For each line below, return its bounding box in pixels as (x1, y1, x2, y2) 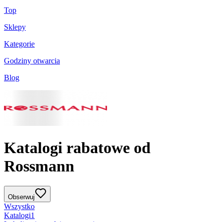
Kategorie (4, 40, 35, 49)
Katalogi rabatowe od (4, 138, 151, 157)
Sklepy (4, 23, 26, 32)
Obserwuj (8, 193, 35, 201)
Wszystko (4, 202, 35, 211)
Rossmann (4, 157, 74, 175)
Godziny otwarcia (4, 56, 60, 65)
